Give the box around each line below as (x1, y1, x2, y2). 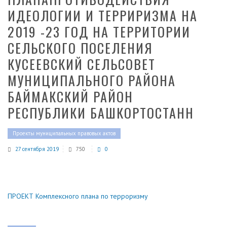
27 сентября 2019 (15, 145, 59, 153)
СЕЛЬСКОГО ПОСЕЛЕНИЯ (8, 38, 153, 58)
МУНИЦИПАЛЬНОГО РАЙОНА (8, 70, 176, 91)
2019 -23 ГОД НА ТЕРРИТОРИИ (8, 22, 191, 42)
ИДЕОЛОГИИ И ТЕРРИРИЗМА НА (8, 6, 198, 26)
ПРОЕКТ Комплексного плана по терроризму (8, 192, 148, 201)
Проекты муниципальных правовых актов (13, 130, 116, 137)
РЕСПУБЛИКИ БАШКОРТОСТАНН (8, 103, 194, 123)
